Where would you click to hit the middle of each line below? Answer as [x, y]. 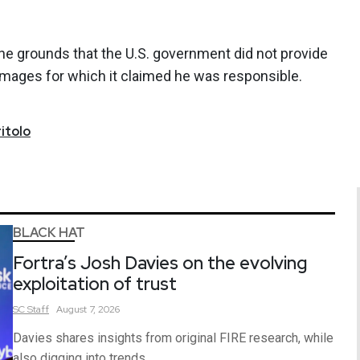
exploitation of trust [95, 284]
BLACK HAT [49, 232]
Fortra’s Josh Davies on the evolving [160, 263]
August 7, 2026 [88, 309]
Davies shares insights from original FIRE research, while [173, 337]
